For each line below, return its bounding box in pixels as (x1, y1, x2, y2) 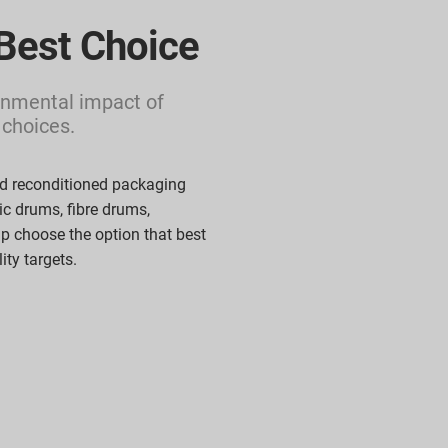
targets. (24, 250, 77, 270)
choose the (10, 225, 95, 245)
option (95, 225, 140, 245)
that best (140, 225, 206, 245)
